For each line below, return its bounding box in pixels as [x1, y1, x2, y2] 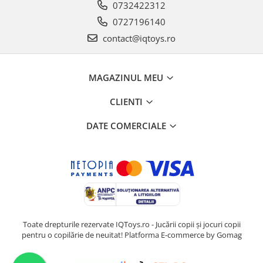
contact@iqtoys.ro [100, 32, 176, 45]
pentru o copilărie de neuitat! [21, 230, 124, 241]
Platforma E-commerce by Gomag [124, 230, 242, 241]
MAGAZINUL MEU [89, 72, 166, 84]
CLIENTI [109, 96, 145, 108]
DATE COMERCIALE [86, 120, 168, 132]
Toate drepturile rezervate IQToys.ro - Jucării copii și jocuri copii [22, 219, 241, 230]
